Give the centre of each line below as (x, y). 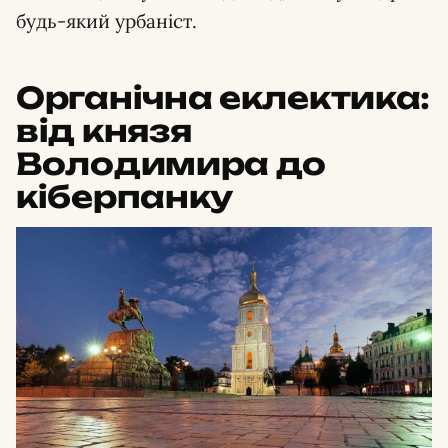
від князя (104, 131)
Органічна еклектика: (223, 98)
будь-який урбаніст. (106, 21)
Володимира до (171, 164)
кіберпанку (124, 197)
